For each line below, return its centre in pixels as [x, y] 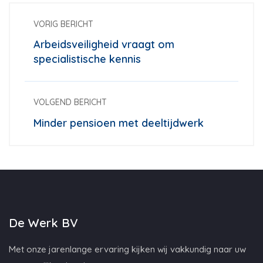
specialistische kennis [87, 59]
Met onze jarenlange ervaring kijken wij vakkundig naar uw [127, 249]
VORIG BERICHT [63, 24]
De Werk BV [43, 222]
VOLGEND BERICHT [70, 102]
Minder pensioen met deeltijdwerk [119, 123]
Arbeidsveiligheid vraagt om [104, 45]
